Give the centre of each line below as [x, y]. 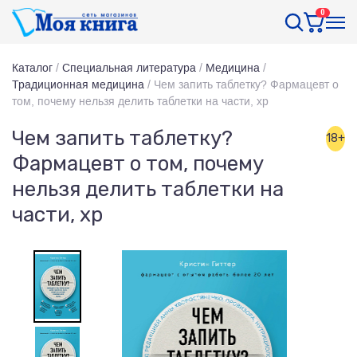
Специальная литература [129, 68]
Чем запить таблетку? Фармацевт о [246, 84]
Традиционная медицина [78, 84]
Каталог [32, 68]
